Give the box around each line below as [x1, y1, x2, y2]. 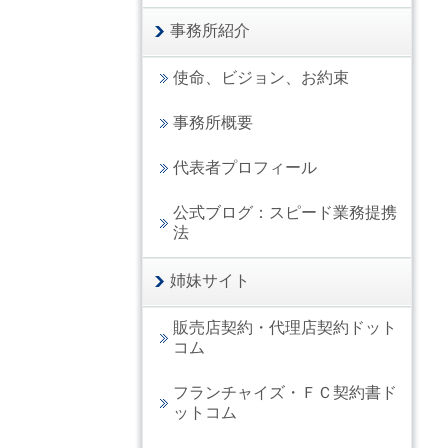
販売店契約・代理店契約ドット [173, 319, 397, 337]
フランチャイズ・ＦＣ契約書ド [173, 384, 397, 402]
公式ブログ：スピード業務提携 [173, 204, 397, 222]
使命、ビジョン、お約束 [173, 69, 349, 87]
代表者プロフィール [173, 159, 317, 177]
